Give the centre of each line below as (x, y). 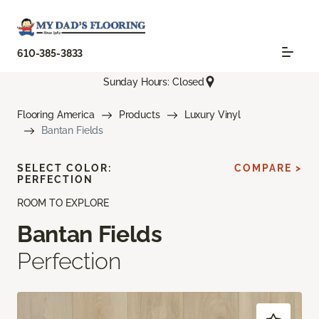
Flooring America (56, 115)
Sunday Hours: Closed (154, 82)
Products (139, 115)
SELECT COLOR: (64, 168)
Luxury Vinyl (212, 115)
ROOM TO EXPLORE (63, 203)
